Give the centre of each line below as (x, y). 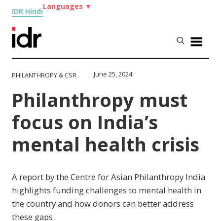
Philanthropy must (100, 100)
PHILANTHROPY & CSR (44, 75)
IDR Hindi (28, 11)
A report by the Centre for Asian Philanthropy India (109, 177)
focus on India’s (85, 122)
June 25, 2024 (113, 74)
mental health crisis (106, 144)
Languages (64, 6)
